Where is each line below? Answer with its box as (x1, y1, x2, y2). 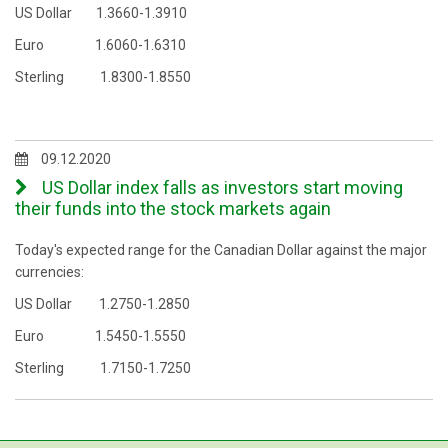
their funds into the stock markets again (15, 198, 331, 219)
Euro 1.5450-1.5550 (15, 328, 186, 344)
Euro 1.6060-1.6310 (15, 37, 186, 53)
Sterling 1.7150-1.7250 (15, 360, 191, 376)
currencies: (15, 264, 84, 280)
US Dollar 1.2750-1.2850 (15, 296, 190, 312)
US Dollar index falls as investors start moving (38, 177, 403, 198)
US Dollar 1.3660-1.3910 (15, 5, 187, 21)
